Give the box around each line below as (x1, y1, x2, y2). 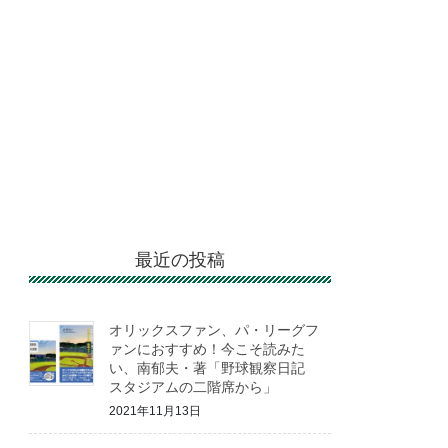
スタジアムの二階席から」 (109, 378, 278, 395)
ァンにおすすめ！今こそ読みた (109, 340, 306, 357)
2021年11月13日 (109, 404, 202, 419)
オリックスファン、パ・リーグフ (109, 321, 320, 338)
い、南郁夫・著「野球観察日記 (109, 359, 320, 376)
